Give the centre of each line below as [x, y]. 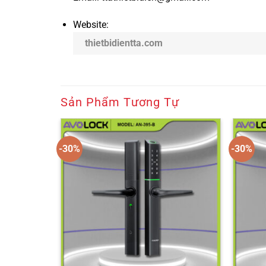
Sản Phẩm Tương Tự [120, 102]
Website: [92, 25]
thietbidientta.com [123, 43]
